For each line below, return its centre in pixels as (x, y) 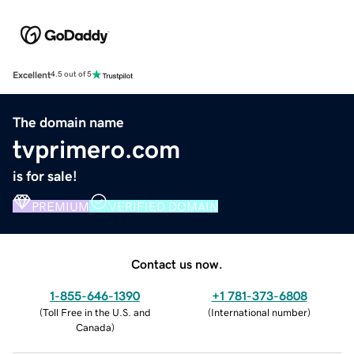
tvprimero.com (96, 149)
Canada (93, 327)
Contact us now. (177, 264)
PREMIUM (60, 206)
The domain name (68, 122)
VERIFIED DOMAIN (163, 206)
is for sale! (45, 176)
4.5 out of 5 (71, 75)
